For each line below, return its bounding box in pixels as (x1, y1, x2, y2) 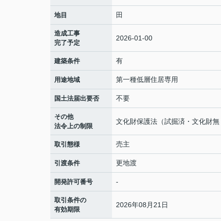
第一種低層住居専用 (116, 75, 178, 83)
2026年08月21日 (116, 200, 168, 209)
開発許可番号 (54, 178, 93, 185)
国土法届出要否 (54, 95, 99, 102)
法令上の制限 (54, 122, 93, 130)
